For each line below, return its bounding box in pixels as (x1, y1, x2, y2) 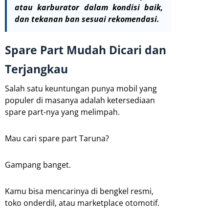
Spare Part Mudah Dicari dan (5, 42, 166, 58)
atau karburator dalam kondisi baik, (15, 1, 163, 13)
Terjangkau (5, 61, 68, 77)
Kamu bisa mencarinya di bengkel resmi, (5, 185, 153, 197)
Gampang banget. (5, 159, 71, 170)
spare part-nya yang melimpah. (5, 106, 120, 117)
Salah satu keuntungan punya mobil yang (5, 83, 157, 94)
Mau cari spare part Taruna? (5, 132, 109, 144)
